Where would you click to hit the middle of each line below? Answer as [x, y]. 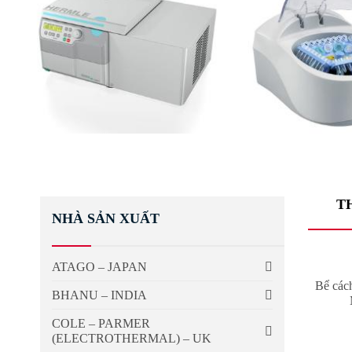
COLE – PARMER [101, 324]
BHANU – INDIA [99, 295]
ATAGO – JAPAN [99, 267]
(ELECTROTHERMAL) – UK [132, 339]
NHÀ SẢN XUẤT [106, 219]
